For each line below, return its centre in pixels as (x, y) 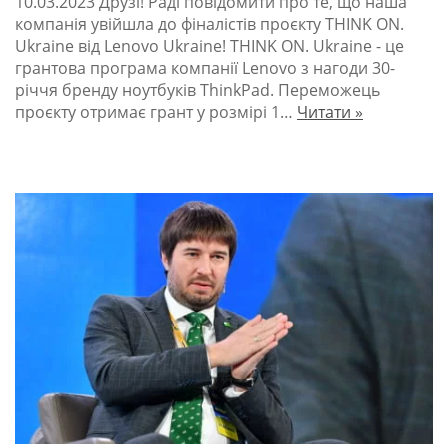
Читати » (330, 112)
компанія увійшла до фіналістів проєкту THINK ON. (209, 24)
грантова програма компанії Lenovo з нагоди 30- (205, 68)
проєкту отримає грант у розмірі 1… (156, 112)
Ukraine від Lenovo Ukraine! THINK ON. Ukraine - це (209, 46)
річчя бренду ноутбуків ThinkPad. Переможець (197, 90)
